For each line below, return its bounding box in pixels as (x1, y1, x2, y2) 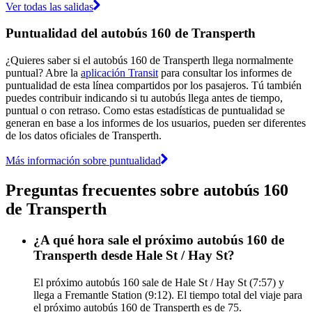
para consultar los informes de (158, 66, 292, 79)
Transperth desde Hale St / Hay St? (33, 247, 235, 263)
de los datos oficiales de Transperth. (6, 129, 162, 141)
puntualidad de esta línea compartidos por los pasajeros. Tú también (6, 79, 302, 91)
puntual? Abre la (6, 66, 81, 79)
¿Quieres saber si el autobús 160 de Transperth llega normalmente (6, 54, 293, 66)
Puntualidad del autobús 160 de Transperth (6, 26, 256, 41)
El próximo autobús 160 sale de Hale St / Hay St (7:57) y (33, 276, 284, 288)
